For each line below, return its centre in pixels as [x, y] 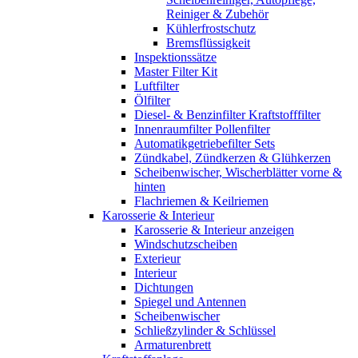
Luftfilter [157, 86]
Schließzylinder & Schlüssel [205, 330]
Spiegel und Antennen [190, 301]
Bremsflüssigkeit [208, 42]
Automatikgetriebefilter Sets [205, 143]
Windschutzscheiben [186, 244]
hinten [150, 186]
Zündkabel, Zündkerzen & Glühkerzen [233, 157]
